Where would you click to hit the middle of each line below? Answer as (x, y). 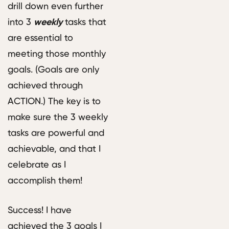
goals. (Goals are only (53, 70)
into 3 (21, 23)
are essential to (40, 39)
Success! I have (40, 211)
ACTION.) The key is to (54, 102)
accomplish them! (45, 181)
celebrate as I (37, 165)
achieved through (45, 86)
